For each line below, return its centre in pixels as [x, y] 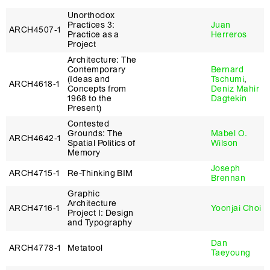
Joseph [226, 168]
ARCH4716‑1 [35, 208]
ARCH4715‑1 [35, 173]
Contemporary [97, 70]
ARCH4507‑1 [35, 30]
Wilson [224, 143]
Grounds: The [95, 133]
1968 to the [89, 99]
